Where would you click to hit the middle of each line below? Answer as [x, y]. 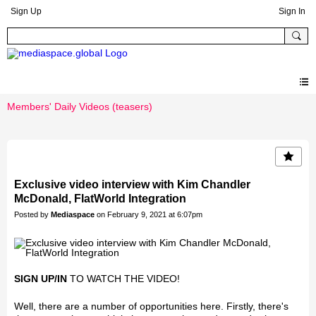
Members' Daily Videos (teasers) [80, 107]
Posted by [32, 215]
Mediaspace [73, 215]
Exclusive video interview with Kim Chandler [132, 185]
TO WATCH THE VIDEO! [123, 279]
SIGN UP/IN [41, 279]
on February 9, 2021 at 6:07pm [148, 215]
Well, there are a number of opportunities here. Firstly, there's [151, 306]
